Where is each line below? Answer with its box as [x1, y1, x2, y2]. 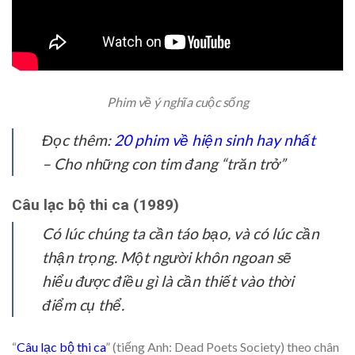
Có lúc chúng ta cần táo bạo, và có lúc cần [42, 224, 319, 243]
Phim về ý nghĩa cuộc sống [106, 94, 249, 109]
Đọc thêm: [42, 130, 114, 149]
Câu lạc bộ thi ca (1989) [12, 195, 179, 214]
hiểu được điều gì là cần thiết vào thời [42, 272, 294, 291]
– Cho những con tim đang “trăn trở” [42, 154, 285, 173]
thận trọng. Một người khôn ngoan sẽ [42, 248, 292, 267]
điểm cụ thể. [42, 296, 124, 315]
